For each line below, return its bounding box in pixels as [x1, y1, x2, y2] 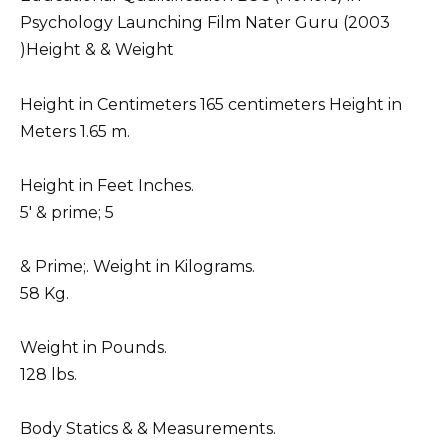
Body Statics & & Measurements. [20, 419, 276, 439]
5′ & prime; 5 [20, 202, 114, 222]
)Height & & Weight [20, 40, 174, 60]
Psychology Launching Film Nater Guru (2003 [20, 13, 390, 33]
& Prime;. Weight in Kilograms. [20, 256, 255, 276]
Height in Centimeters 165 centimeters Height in [20, 94, 402, 114]
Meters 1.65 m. [20, 121, 130, 141]
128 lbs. [20, 365, 77, 385]
